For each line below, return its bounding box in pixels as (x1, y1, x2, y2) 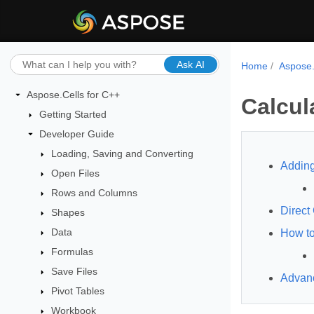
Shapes (51, 206, 86, 218)
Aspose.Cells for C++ (27, 88, 120, 100)
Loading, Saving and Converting (51, 147, 194, 159)
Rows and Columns (51, 186, 138, 198)
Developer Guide (39, 128, 114, 139)
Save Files (51, 265, 98, 277)
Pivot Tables (51, 285, 105, 296)
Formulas (51, 245, 94, 257)
